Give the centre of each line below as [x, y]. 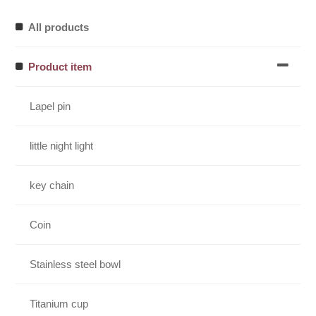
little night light [62, 145]
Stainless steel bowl [75, 264]
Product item [60, 66]
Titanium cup [59, 303]
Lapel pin [50, 106]
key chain [52, 185]
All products [59, 27]
